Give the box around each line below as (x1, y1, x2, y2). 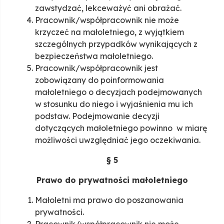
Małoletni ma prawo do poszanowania (35, 195, 183, 205)
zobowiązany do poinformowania (35, 75, 164, 85)
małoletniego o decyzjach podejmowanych (35, 87, 202, 97)
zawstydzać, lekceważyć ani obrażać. (35, 3, 181, 13)
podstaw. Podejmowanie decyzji (35, 111, 159, 121)
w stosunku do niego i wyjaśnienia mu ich (35, 99, 193, 109)
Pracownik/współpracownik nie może (35, 15, 179, 25)
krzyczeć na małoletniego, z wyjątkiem (35, 27, 184, 37)
